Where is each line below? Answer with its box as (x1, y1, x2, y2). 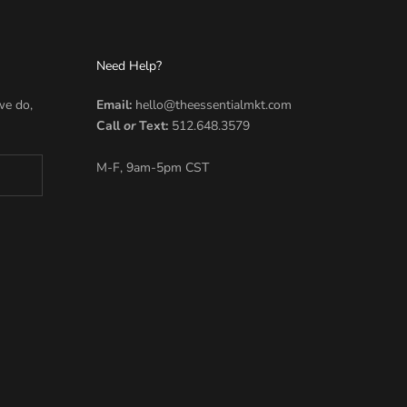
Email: (95, 96, 132, 114)
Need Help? (95, 57, 162, 75)
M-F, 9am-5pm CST (95, 159, 209, 177)
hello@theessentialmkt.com (131, 96, 292, 114)
